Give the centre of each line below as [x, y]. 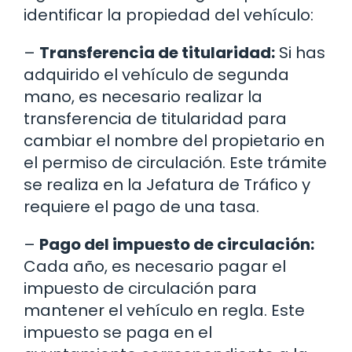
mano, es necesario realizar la [143, 97]
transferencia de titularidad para [155, 119]
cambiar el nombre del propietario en [174, 141]
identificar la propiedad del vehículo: [169, 15]
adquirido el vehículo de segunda [156, 75]
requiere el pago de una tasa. [141, 207]
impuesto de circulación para [140, 289]
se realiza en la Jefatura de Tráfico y [167, 185]
